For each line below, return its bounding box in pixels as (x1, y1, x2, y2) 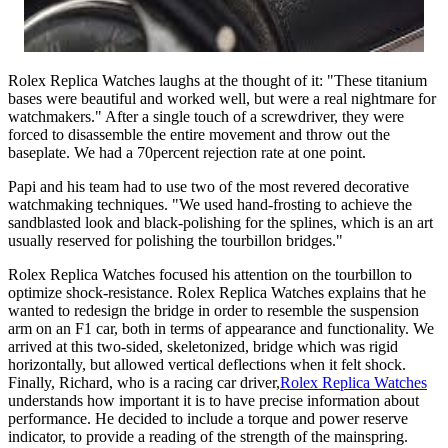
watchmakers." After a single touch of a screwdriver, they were (8, 107, 404, 125)
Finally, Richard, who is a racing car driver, (8, 373, 280, 391)
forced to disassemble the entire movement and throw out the (8, 125, 390, 143)
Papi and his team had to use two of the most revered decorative (8, 177, 409, 195)
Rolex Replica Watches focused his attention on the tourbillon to (8, 265, 412, 283)
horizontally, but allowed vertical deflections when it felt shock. (8, 355, 406, 373)
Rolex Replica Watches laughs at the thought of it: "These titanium (8, 71, 427, 89)
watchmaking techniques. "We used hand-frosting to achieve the (8, 195, 412, 213)
